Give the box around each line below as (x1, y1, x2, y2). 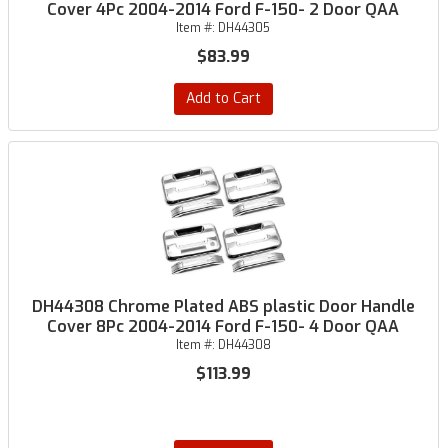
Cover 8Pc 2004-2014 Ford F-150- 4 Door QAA (47, 316, 400, 337)
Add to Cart (185, 89, 261, 108)
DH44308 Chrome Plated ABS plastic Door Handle (31, 296, 415, 317)
